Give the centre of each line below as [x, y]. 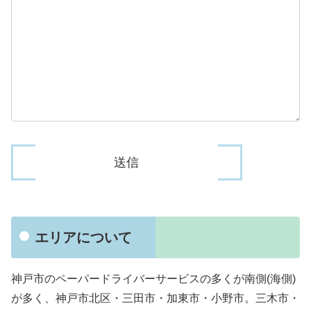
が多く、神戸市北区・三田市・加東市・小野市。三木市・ [155, 299]
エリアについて [83, 238]
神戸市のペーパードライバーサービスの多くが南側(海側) [153, 279]
